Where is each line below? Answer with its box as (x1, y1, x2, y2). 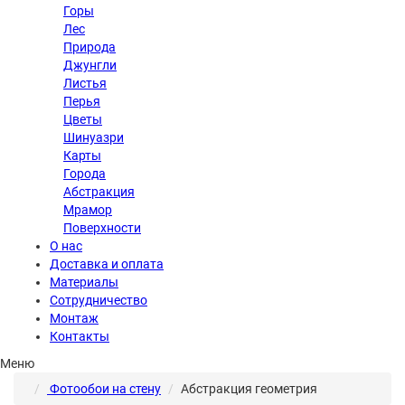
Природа (63, 40, 116, 54)
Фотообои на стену (47, 381, 161, 396)
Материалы (50, 275, 118, 289)
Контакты (50, 329, 109, 344)
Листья (63, 76, 107, 90)
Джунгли (63, 58, 117, 72)
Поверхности (63, 221, 141, 235)
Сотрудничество (50, 293, 147, 307)
